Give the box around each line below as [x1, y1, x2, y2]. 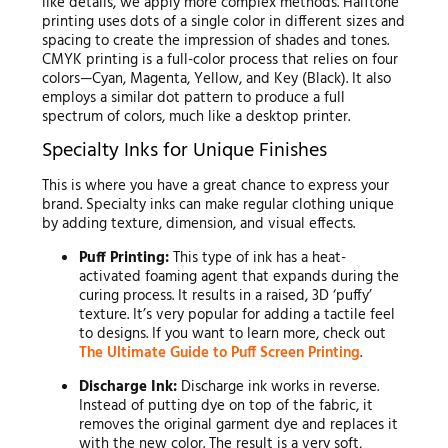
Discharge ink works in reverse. [177, 374, 380, 399]
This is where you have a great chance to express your [41, 173, 389, 198]
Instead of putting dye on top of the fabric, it [79, 393, 374, 418]
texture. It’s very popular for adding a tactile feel [79, 302, 396, 327]
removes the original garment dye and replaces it [79, 412, 399, 437]
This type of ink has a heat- [169, 245, 347, 270]
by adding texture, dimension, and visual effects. [41, 211, 355, 236]
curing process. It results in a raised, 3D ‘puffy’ [79, 283, 373, 308]
